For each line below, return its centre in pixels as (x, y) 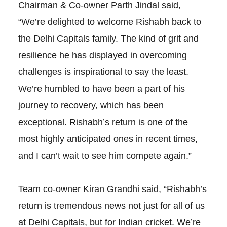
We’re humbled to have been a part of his (101, 89)
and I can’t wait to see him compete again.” (105, 156)
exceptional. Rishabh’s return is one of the (103, 122)
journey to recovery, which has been (91, 106)
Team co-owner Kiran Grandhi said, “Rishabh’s (112, 189)
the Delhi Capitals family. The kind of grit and (108, 39)
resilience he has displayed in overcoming (102, 55)
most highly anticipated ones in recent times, (108, 139)
